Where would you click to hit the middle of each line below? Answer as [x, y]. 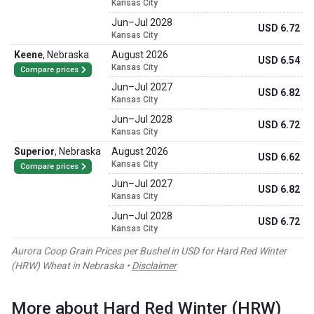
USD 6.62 [279, 157]
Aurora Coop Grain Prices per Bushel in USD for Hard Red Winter [149, 251]
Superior [34, 151]
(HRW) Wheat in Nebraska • [71, 266]
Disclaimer [154, 266]
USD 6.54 [279, 60]
